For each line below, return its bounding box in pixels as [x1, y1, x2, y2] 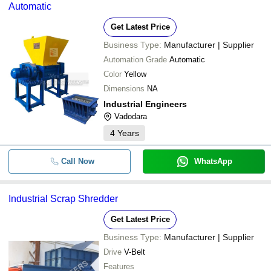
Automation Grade [103, 54, 167, 64]
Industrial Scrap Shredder [8, 193, 118, 204]
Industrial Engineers [103, 99, 187, 109]
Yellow [124, 69, 146, 79]
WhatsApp [194, 156, 232, 166]
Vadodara [114, 111, 147, 121]
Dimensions [103, 83, 145, 93]
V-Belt [124, 247, 145, 256]
